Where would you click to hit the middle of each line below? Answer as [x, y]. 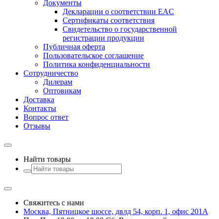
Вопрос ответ [46, 117]
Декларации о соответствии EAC [118, 11]
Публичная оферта [74, 46]
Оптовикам [62, 90]
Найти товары [47, 159]
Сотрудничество [51, 73]
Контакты [40, 108]
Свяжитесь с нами [54, 202]
